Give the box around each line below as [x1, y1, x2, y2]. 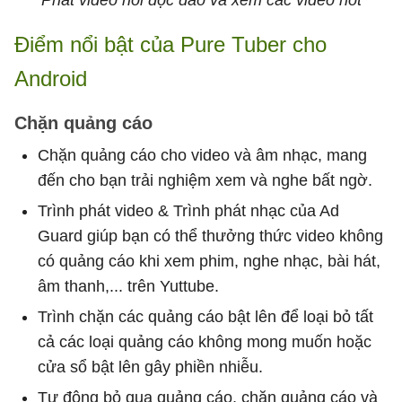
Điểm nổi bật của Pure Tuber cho [14, 32, 327, 57]
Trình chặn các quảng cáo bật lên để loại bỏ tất [38, 308, 373, 327]
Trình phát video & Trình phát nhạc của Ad [38, 202, 339, 221]
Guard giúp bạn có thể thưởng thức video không [38, 227, 383, 246]
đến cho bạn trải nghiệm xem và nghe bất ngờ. [38, 171, 372, 190]
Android [14, 66, 87, 92]
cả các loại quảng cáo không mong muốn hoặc [38, 333, 371, 352]
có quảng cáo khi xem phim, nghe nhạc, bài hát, [38, 252, 380, 271]
